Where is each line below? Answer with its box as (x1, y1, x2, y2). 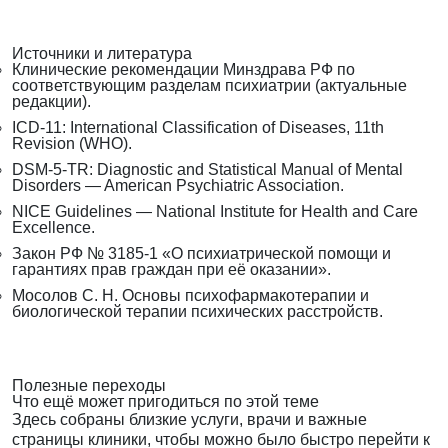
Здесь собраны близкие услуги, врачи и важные (12, 411, 367, 429)
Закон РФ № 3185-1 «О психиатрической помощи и (12, 245, 391, 263)
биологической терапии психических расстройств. (12, 303, 383, 321)
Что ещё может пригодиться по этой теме (12, 393, 319, 411)
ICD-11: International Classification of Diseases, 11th (12, 119, 384, 137)
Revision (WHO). (12, 135, 132, 153)
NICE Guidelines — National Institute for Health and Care (12, 203, 418, 221)
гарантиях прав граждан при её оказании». (12, 261, 331, 279)
